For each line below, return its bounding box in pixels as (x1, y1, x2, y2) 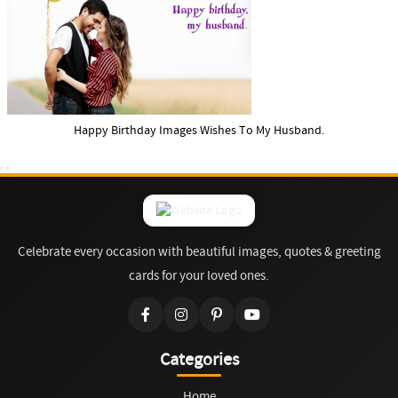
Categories (159, 348, 239, 372)
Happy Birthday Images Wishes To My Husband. (74, 122, 324, 139)
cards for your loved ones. (129, 267, 269, 285)
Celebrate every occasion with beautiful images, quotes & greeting (17, 243, 381, 261)
